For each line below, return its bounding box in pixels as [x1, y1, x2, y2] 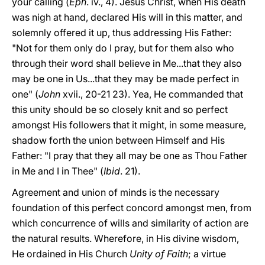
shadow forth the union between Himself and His [12, 134, 225, 146]
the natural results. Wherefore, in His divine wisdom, [12, 232, 239, 244]
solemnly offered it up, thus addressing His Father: [12, 27, 231, 38]
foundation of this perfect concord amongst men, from [12, 202, 251, 214]
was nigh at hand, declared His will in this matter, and [12, 11, 243, 23]
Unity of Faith [130, 248, 188, 260]
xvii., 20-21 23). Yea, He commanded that [60, 88, 243, 100]
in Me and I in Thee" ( [12, 165, 104, 177]
